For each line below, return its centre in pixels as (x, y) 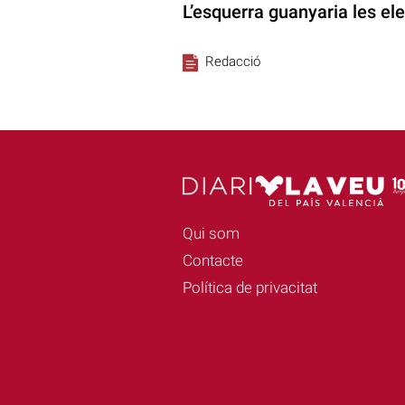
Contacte (212, 260)
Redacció (232, 62)
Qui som (211, 233)
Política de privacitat (250, 287)
